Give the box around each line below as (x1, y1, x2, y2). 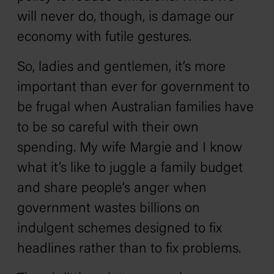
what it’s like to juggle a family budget (17, 161, 243, 176)
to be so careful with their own (17, 121, 199, 135)
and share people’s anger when (17, 182, 207, 196)
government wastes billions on (17, 202, 200, 216)
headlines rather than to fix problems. (17, 242, 241, 256)
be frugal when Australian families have (17, 101, 254, 115)
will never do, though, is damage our (17, 10, 234, 24)
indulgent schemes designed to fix (17, 222, 222, 236)
